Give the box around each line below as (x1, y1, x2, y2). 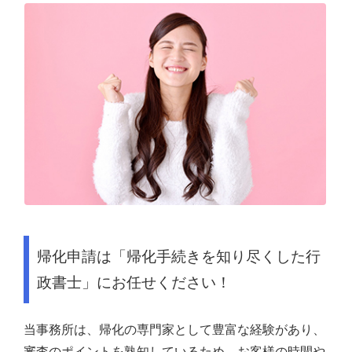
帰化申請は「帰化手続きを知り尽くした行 (37, 248, 321, 266)
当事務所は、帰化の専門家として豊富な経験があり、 (24, 322, 325, 336)
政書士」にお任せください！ (37, 274, 231, 291)
